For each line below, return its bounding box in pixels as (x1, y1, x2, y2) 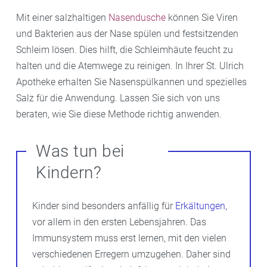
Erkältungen (175, 200, 225, 212)
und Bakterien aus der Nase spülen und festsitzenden (16, 27, 238, 39)
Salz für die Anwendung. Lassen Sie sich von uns (16, 92, 220, 104)
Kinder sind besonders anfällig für (32, 200, 175, 212)
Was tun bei (36, 141, 125, 161)
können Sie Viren (166, 11, 238, 23)
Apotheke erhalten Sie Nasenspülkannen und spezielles (16, 76, 247, 88)
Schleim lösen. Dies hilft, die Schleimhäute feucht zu (16, 44, 233, 55)
